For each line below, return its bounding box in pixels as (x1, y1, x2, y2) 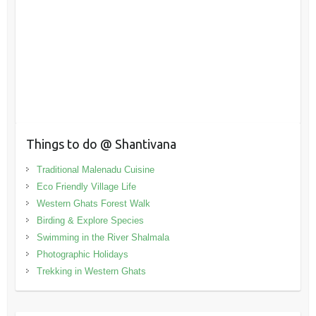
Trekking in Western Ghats (36, 266, 146, 277)
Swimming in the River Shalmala (36, 232, 169, 243)
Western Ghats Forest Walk (36, 198, 150, 209)
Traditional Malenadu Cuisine (36, 164, 154, 176)
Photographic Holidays (36, 249, 128, 260)
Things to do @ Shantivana (25, 137, 176, 152)
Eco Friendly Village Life (36, 181, 136, 193)
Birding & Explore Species (36, 215, 144, 226)
